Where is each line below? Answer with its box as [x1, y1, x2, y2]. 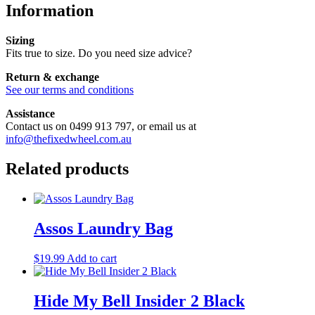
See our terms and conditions [6, 84, 134, 96]
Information [6, 1, 94, 20]
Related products [6, 160, 129, 179]
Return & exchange [6, 71, 99, 84]
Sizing [6, 34, 34, 47]
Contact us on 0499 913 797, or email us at [6, 120, 196, 133]
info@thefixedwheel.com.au [6, 133, 131, 146]
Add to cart [67, 252, 117, 264]
